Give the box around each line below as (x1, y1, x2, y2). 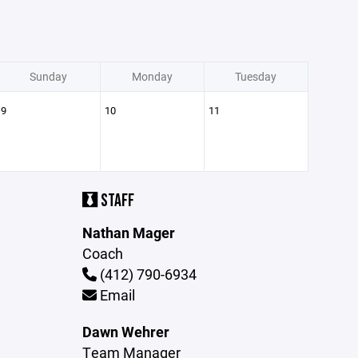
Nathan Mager (82, 223, 176, 242)
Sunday (29, 69, 67, 84)
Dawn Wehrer (82, 322, 170, 341)
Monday (131, 69, 173, 84)
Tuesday (235, 69, 276, 84)
